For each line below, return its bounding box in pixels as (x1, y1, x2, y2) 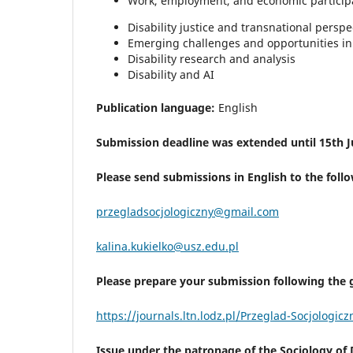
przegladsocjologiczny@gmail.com (96, 204, 279, 220)
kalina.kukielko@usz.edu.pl (96, 239, 239, 255)
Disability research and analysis (128, 51, 295, 67)
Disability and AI (128, 67, 214, 83)
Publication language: (96, 100, 215, 116)
